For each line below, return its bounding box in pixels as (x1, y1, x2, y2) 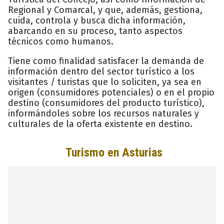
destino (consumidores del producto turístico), (8, 97, 204, 108)
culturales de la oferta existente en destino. (8, 118, 192, 129)
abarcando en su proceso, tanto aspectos (8, 25, 182, 36)
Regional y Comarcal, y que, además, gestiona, (8, 4, 202, 15)
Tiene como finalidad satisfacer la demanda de (8, 55, 204, 66)
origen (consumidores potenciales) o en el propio (8, 86, 214, 98)
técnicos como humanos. (8, 35, 113, 47)
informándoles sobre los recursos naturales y (8, 107, 199, 119)
